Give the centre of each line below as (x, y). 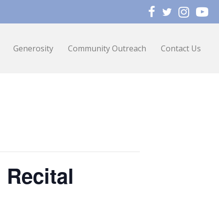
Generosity (33, 48)
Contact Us (181, 48)
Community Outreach (107, 48)
